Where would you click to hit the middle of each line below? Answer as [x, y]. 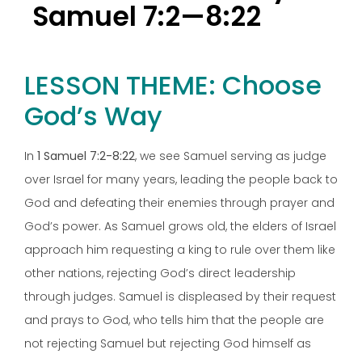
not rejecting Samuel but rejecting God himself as [168, 343]
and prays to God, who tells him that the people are [174, 320]
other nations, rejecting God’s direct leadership [160, 273]
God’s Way [93, 116]
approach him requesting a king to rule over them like [180, 249]
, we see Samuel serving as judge [231, 156]
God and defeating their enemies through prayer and [179, 202]
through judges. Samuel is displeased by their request [180, 296]
